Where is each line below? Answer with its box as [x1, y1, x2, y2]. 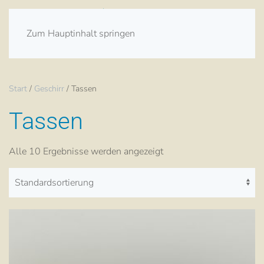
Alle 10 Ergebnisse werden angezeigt [9, 145, 163, 158]
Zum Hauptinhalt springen [27, 27, 135, 40]
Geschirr [34, 83, 64, 94]
